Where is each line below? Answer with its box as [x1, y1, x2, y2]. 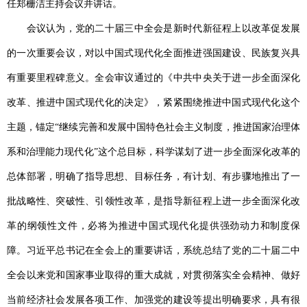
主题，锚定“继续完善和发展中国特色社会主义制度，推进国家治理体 [7, 122, 300, 133]
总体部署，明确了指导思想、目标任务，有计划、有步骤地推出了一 [7, 171, 300, 182]
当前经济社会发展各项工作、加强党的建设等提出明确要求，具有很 [7, 295, 300, 306]
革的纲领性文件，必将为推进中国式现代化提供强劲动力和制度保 [7, 221, 300, 232]
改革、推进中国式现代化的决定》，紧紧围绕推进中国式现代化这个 [7, 97, 300, 108]
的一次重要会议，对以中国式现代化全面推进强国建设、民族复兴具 [7, 48, 300, 59]
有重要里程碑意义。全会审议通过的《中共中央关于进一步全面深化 [7, 73, 300, 84]
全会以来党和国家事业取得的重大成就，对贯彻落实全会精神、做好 [7, 270, 300, 281]
